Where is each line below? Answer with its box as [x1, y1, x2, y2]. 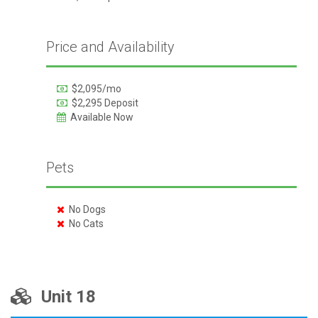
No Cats [64, 218, 104, 229]
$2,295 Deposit [67, 97, 138, 109]
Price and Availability [45, 38, 175, 55]
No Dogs [64, 204, 106, 215]
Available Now [65, 111, 133, 123]
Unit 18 [33, 287, 96, 307]
